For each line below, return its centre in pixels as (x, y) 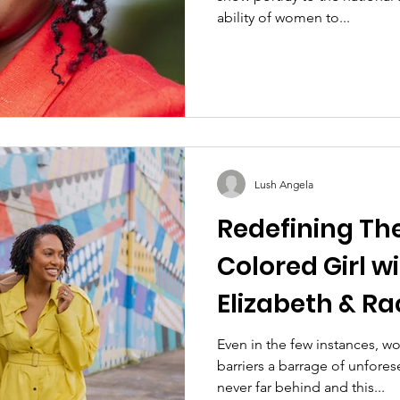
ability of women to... (283, 17)
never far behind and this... (301, 387)
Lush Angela (284, 184)
